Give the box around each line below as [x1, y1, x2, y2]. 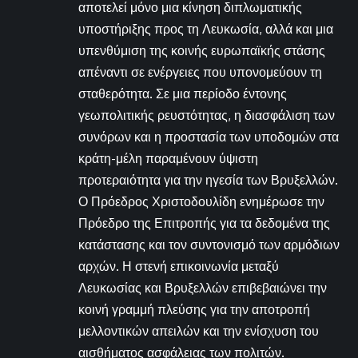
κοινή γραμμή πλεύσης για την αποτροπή [78, 301, 310, 318]
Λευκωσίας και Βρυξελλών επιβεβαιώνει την [78, 280, 327, 296]
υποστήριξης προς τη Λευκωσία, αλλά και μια [78, 21, 333, 38]
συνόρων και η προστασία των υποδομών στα [78, 129, 339, 145]
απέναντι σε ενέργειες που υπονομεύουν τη [78, 64, 322, 81]
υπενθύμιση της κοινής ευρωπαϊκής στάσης [78, 42, 325, 59]
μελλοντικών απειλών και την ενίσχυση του [78, 323, 319, 340]
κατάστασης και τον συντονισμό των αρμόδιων [78, 237, 340, 253]
